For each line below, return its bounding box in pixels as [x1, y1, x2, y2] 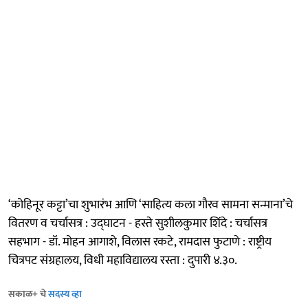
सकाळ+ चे [8, 285, 48, 302]
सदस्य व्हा [48, 285, 82, 302]
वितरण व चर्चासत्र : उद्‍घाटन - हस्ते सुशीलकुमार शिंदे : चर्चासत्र [8, 212, 267, 234]
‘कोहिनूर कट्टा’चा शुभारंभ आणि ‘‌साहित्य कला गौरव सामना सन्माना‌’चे [8, 194, 293, 215]
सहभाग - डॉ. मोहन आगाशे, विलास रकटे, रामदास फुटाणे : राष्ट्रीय [8, 231, 272, 252]
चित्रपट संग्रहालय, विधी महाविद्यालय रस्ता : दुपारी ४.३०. [8, 250, 237, 271]
